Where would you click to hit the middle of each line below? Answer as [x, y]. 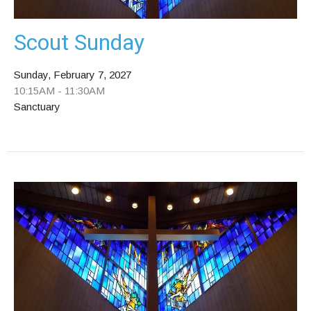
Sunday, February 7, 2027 [73, 75]
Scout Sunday [79, 43]
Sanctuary [37, 107]
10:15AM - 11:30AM [59, 91]
